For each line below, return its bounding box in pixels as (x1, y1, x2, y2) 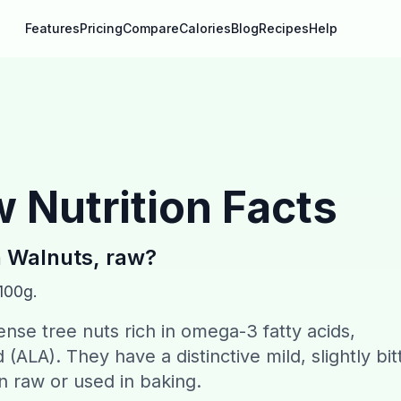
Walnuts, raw (7, 244, 145, 270)
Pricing (80, 21, 123, 36)
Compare (123, 21, 179, 36)
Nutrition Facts (17, 181, 337, 234)
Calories (179, 21, 231, 36)
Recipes (259, 21, 309, 36)
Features (25, 21, 80, 36)
